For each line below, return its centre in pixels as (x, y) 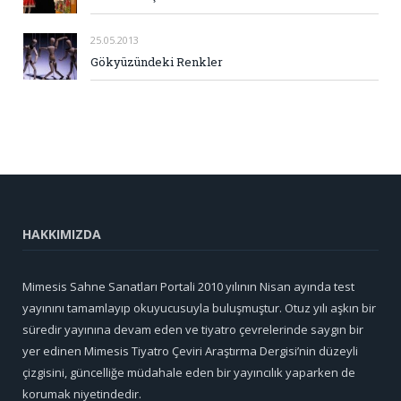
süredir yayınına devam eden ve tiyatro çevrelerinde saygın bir (193, 329)
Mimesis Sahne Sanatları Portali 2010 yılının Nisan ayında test (188, 286)
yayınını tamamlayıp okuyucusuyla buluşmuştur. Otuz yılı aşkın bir (199, 307)
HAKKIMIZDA (62, 234)
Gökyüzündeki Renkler (157, 61)
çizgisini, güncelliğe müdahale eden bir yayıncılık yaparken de (189, 372)
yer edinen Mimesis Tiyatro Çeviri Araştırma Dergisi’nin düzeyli (190, 350)
